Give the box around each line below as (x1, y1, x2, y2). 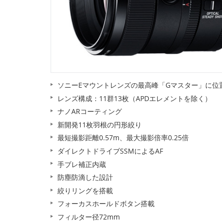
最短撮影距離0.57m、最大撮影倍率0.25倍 (57, 133, 189, 143)
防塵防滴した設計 (57, 172, 113, 182)
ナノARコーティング (57, 107, 122, 116)
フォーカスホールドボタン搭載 (57, 199, 155, 209)
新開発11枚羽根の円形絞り (57, 119, 142, 129)
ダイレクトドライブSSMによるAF (57, 146, 163, 156)
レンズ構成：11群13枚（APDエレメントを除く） (57, 93, 212, 103)
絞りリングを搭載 (57, 185, 113, 195)
